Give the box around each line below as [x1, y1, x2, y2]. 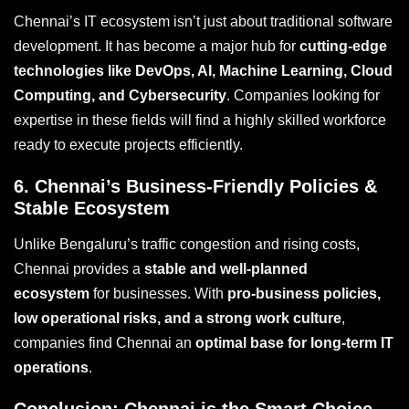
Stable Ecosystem [14, 198, 170, 218]
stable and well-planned [144, 261, 308, 277]
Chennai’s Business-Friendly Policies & [35, 176, 377, 196]
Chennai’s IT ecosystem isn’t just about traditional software [14, 14, 393, 29]
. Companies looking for [226, 88, 380, 103]
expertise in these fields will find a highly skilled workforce [14, 112, 386, 128]
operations [14, 360, 89, 375]
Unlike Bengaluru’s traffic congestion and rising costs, [14, 236, 360, 252]
